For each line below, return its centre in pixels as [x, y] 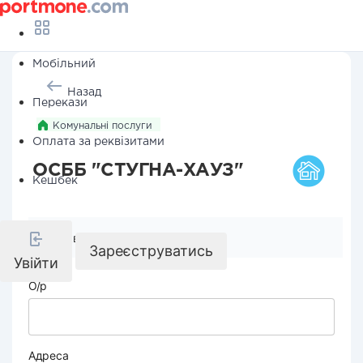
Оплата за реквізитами [98, 142]
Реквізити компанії [104, 238]
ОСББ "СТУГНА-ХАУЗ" [138, 171]
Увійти [36, 263]
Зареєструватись [151, 251]
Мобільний [64, 64]
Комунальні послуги [102, 126]
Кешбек [55, 181]
